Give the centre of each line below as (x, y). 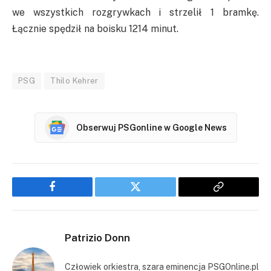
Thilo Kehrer (74, 81)
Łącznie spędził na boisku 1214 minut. (95, 28)
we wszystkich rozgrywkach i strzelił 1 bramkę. (135, 12)
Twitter (150, 196)
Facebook (73, 196)
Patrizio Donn (97, 238)
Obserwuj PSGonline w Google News (151, 127)
